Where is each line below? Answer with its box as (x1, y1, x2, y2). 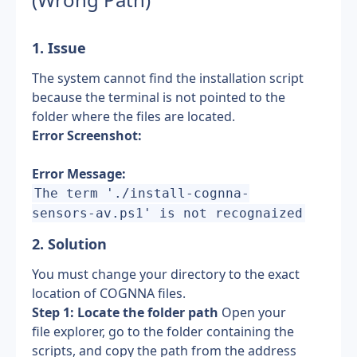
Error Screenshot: (32, 127, 142, 144)
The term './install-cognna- (34, 186, 250, 201)
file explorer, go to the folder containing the (32, 323, 294, 340)
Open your (218, 304, 286, 321)
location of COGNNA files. (32, 284, 186, 302)
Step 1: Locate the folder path (32, 304, 218, 321)
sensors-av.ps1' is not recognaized (32, 206, 303, 221)
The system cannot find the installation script (32, 69, 304, 87)
